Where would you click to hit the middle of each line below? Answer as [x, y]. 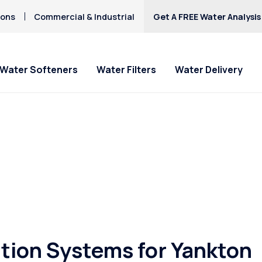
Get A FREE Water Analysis [207, 16]
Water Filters [126, 70]
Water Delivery [209, 70]
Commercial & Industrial [84, 16]
